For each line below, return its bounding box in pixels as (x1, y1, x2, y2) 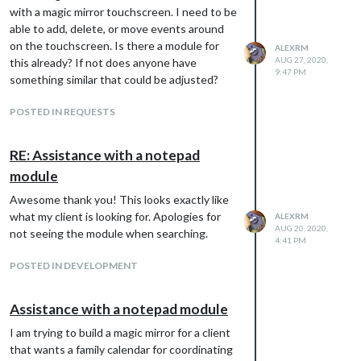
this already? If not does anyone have (10, 55, 197, 69)
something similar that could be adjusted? (10, 72, 218, 86)
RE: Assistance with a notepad (10, 146, 200, 164)
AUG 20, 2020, (275, 223, 328, 234)
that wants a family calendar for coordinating (10, 342, 233, 356)
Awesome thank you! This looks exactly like (10, 192, 229, 206)
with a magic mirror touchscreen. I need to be (10, 4, 237, 19)
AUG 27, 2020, (275, 54, 328, 64)
